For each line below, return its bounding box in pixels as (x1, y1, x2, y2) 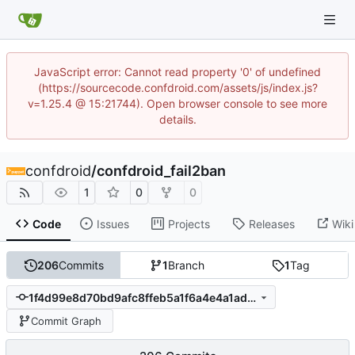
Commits (58, 258, 104, 273)
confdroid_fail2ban (97, 162, 226, 179)
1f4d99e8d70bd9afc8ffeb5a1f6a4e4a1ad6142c (246, 290, 256, 304)
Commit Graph (30, 314, 101, 327)
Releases (248, 216, 295, 231)
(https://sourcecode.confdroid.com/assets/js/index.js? (37, 81, 318, 94)
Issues (96, 216, 129, 231)
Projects (167, 216, 210, 231)
